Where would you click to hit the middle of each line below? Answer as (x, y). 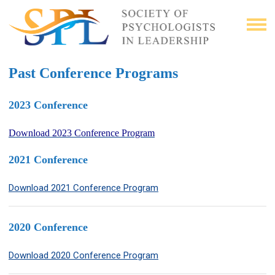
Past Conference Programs (93, 73)
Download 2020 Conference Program (83, 255)
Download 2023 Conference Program (82, 133)
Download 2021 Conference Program (83, 188)
